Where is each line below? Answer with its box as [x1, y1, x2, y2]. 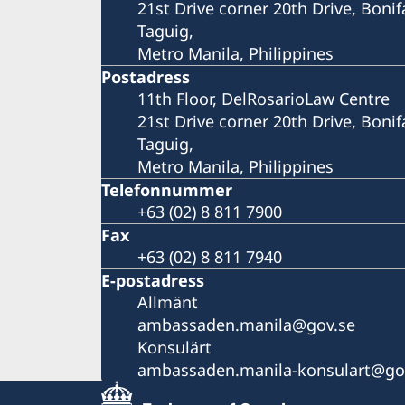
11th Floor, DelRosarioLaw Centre [137, 87, 390, 109]
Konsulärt [137, 335, 212, 358]
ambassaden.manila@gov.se [137, 313, 355, 335]
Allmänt [137, 290, 198, 313]
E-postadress [101, 268, 204, 291]
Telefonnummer [101, 178, 232, 201]
